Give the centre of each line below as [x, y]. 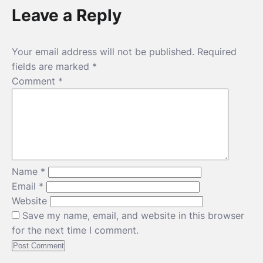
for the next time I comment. [75, 230]
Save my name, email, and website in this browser [133, 215]
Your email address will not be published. [103, 52]
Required [217, 52]
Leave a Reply [67, 15]
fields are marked [52, 66]
